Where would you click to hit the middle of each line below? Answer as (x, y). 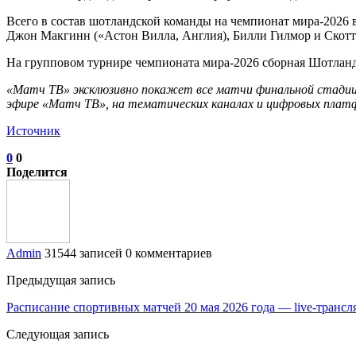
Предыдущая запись (61, 280)
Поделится (37, 172)
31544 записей (83, 253)
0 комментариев (169, 253)
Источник (33, 130)
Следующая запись (58, 334)
